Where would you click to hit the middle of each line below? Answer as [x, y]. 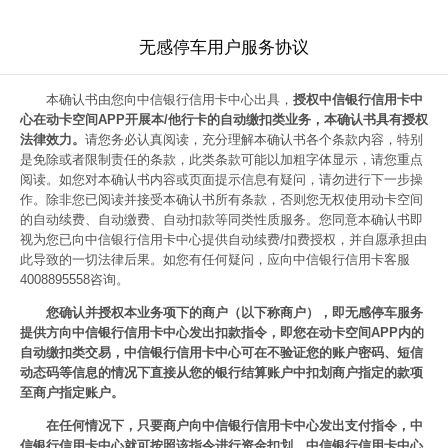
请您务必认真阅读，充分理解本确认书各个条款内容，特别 [254, 139]
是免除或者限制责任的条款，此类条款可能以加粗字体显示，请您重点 [221, 159]
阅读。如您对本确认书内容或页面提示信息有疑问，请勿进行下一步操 [221, 179]
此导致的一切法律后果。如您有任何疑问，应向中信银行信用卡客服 [215, 259]
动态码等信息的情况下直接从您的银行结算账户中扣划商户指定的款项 [221, 372]
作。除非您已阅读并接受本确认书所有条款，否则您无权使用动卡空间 [221, 199]
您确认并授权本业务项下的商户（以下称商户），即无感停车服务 [234, 312]
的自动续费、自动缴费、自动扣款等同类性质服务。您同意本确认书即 [221, 219]
